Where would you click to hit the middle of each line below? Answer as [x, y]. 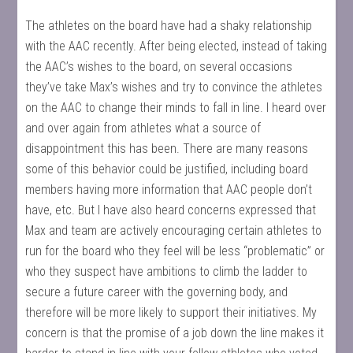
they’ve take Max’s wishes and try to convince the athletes [174, 87]
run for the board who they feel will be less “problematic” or [175, 251]
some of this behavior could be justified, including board [167, 169]
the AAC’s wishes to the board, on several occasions [159, 67]
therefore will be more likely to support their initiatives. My [171, 312]
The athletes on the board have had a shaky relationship [169, 26]
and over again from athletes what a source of [143, 128]
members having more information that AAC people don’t [169, 190]
